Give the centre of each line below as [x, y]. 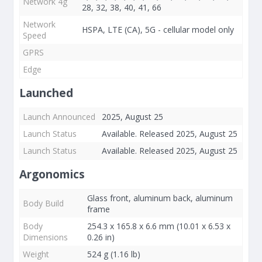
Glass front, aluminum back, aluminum [160, 198]
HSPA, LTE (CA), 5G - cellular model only [158, 30]
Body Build [43, 203]
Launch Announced [59, 117]
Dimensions [45, 237]
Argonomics [52, 174]
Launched [46, 93]
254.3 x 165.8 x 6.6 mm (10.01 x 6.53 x [159, 226]
